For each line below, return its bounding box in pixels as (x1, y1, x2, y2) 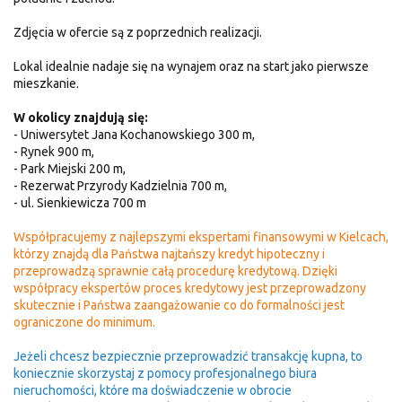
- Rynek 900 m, (13, 144, 94, 159)
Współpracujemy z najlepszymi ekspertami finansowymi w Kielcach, (13, 229, 389, 244)
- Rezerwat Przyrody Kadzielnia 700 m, (13, 178, 227, 193)
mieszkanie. (13, 75, 79, 91)
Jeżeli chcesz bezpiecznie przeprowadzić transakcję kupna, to (13, 348, 363, 363)
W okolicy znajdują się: (13, 109, 148, 125)
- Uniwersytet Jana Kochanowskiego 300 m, (13, 127, 255, 142)
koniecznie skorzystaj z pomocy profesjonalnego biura (13, 365, 317, 380)
